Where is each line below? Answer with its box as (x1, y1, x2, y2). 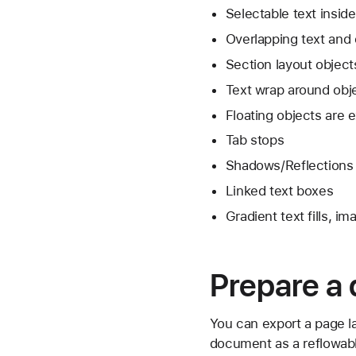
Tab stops (225, 132, 284, 149)
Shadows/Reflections (225, 157, 354, 174)
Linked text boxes (225, 182, 334, 199)
